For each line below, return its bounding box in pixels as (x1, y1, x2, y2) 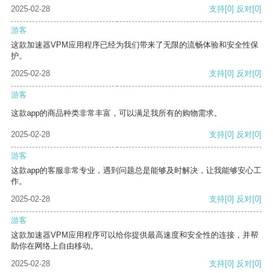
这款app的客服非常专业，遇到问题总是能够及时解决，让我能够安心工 (11, 166, 261, 175)
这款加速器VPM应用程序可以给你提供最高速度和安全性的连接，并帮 (11, 230, 258, 240)
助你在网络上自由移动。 (11, 241, 98, 251)
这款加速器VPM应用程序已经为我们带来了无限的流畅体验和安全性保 (11, 40, 258, 50)
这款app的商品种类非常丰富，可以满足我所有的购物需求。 (11, 108, 222, 118)
